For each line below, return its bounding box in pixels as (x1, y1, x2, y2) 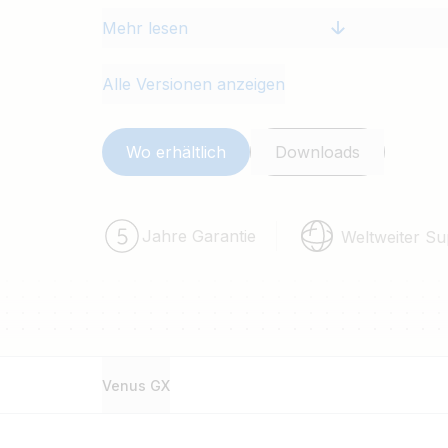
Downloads (275, 142, 360, 162)
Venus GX (102, 376, 170, 394)
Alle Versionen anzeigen (102, 74, 285, 94)
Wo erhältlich (126, 142, 226, 162)
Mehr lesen (102, 18, 188, 38)
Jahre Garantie (142, 225, 256, 246)
